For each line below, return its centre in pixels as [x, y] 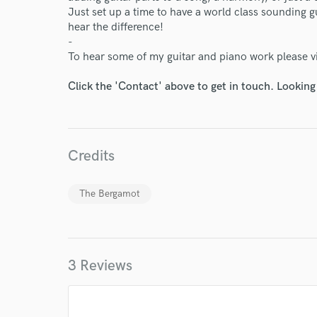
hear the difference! [116, 27]
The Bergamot [110, 194]
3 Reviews [100, 266]
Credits [91, 156]
